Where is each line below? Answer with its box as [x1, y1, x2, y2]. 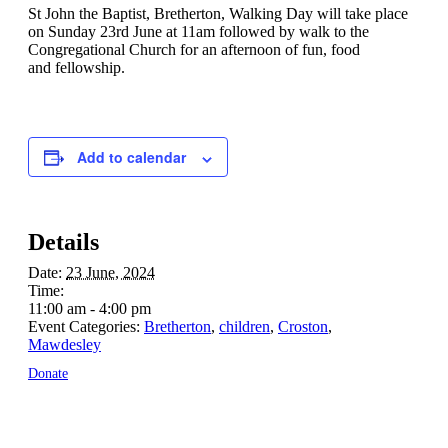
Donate [28, 366, 68, 382]
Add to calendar [77, 147, 186, 168]
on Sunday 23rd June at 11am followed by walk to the [28, 23, 369, 41]
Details [28, 229, 99, 256]
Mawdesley [28, 336, 101, 354]
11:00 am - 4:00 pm [28, 300, 151, 318]
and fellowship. [28, 59, 125, 77]
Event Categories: [28, 318, 140, 336]
